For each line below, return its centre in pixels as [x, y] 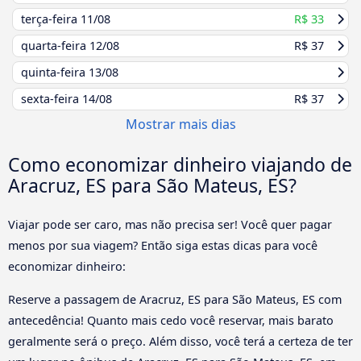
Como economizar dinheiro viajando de [180, 165]
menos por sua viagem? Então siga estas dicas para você [163, 246]
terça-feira [51, 19]
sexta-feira [52, 99]
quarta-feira [55, 46]
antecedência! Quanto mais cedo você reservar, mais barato [171, 320]
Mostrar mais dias [180, 124]
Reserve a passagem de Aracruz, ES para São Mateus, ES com [175, 299]
